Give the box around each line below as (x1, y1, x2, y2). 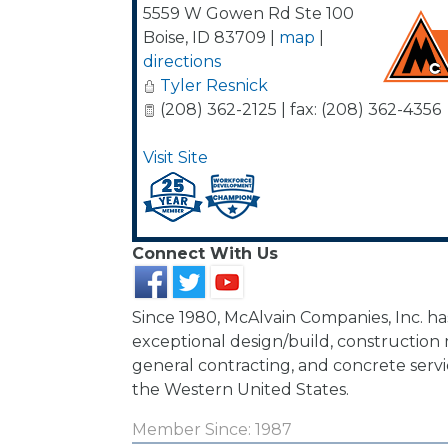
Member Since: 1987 (132, 420, 292, 439)
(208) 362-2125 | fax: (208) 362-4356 (156, 100, 441, 119)
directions (143, 52, 221, 71)
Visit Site (143, 148, 208, 167)
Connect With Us (132, 244, 278, 263)
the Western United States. (132, 380, 349, 399)
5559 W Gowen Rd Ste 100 (143, 4, 354, 23)
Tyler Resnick (160, 76, 268, 95)
